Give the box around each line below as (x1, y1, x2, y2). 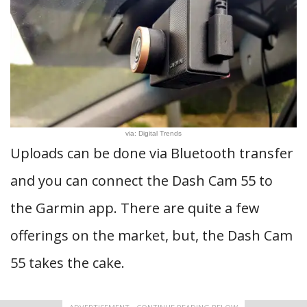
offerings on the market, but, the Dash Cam (10, 226, 293, 245)
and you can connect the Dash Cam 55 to (10, 171, 273, 190)
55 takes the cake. (10, 254, 125, 272)
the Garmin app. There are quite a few (10, 199, 260, 217)
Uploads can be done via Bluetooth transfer (10, 144, 293, 162)
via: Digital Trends (125, 130, 182, 137)
